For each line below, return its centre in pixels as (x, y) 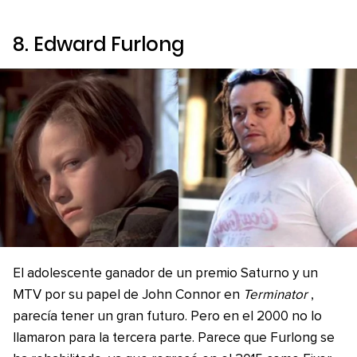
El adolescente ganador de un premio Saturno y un (165, 274)
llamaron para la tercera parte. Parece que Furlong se (174, 338)
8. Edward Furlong (98, 44)
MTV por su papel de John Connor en (128, 295)
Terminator (275, 295)
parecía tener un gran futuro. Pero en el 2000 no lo (167, 317)
